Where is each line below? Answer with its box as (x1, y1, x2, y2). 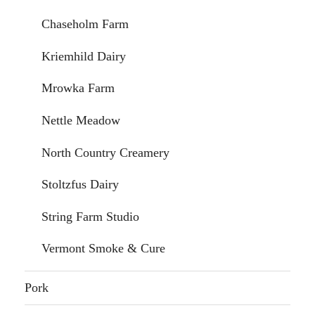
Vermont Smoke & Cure (41, 241, 166, 256)
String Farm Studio (41, 209, 140, 224)
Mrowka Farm (41, 81, 115, 96)
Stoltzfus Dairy (41, 177, 120, 192)
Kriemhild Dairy (41, 49, 127, 63)
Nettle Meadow (41, 113, 121, 128)
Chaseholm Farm (41, 17, 129, 32)
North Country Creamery (41, 145, 170, 160)
